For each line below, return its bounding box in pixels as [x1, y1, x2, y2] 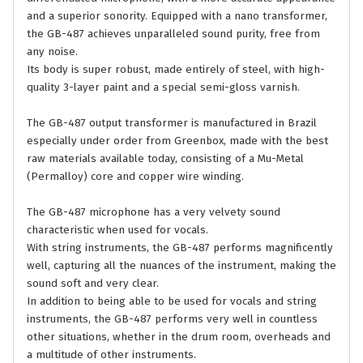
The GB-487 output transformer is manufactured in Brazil [27, 117, 317, 130]
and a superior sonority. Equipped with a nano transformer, [27, 10, 327, 23]
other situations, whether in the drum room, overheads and [27, 331, 331, 344]
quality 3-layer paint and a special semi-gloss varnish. [27, 81, 300, 95]
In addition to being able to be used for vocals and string [27, 295, 317, 309]
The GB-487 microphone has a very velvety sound [27, 206, 280, 220]
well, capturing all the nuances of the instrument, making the [27, 259, 336, 273]
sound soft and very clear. [27, 277, 159, 291]
